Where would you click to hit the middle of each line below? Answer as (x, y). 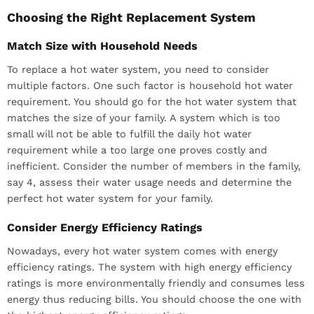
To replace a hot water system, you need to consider (138, 69)
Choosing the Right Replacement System (131, 17)
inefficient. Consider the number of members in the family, (154, 166)
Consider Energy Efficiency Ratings (105, 227)
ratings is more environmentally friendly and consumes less (156, 283)
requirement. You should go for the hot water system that (152, 101)
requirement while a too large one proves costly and (137, 150)
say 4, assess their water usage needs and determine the (149, 182)
